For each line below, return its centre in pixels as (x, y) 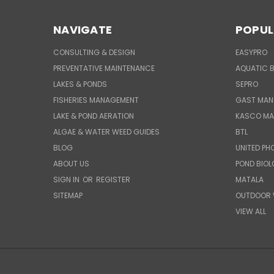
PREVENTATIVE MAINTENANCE (104, 68)
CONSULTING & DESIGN (94, 52)
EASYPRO (251, 52)
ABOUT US (71, 163)
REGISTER (113, 179)
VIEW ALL (250, 211)
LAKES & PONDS (80, 84)
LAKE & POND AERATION (94, 116)
